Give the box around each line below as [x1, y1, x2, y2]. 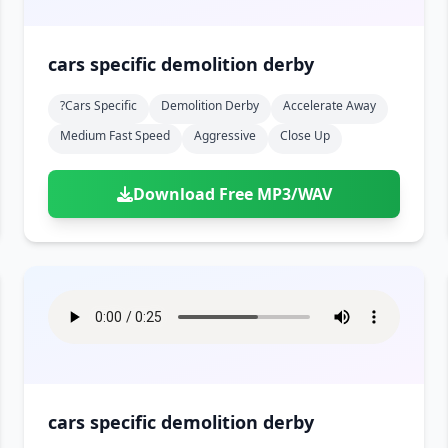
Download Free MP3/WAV [132, 183, 332, 205]
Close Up [280, 127, 330, 144]
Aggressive [194, 127, 256, 144]
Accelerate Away [283, 97, 376, 114]
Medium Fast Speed [60, 127, 170, 144]
